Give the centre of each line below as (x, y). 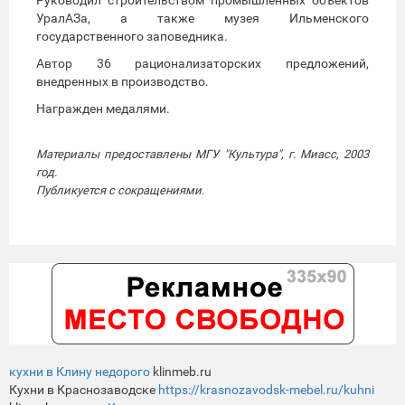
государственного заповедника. (132, 36)
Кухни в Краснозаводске (84, 389)
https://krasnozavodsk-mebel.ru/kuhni (266, 389)
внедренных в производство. (122, 81)
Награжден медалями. (103, 108)
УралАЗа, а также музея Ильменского (202, 18)
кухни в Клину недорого (80, 371)
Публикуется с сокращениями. (120, 190)
